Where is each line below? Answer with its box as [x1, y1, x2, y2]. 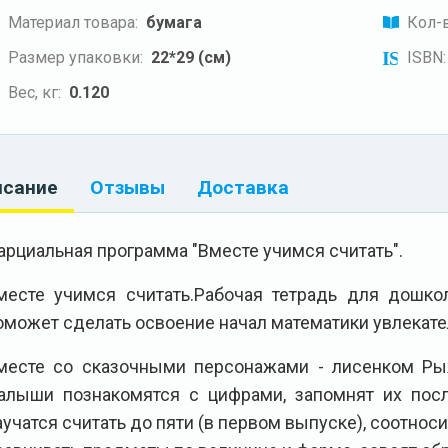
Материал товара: [8, 12, 138, 32]
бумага [146, 12, 202, 32]
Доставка [197, 175, 289, 199]
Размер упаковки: [8, 47, 143, 67]
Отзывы [90, 175, 165, 199]
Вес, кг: [8, 82, 61, 102]
